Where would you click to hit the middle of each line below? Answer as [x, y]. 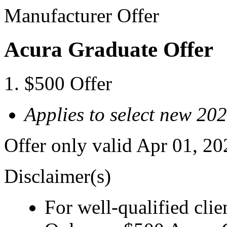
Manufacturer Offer [82, 15]
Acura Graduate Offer [109, 49]
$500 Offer [68, 83]
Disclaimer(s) [58, 176]
